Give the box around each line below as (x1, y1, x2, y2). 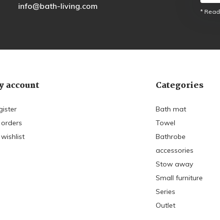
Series (156, 187, 176, 196)
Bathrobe (156, 132, 186, 141)
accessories (156, 146, 194, 155)
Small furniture (156, 173, 203, 183)
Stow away (156, 160, 193, 169)
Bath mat (156, 105, 187, 114)
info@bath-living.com (18, 1, 98, 11)
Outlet (156, 201, 176, 210)
